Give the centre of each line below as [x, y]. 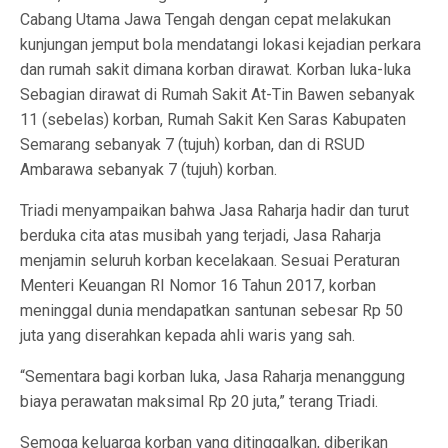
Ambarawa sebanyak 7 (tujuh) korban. [148, 169]
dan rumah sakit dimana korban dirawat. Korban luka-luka [215, 69]
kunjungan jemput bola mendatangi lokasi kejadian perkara [220, 44]
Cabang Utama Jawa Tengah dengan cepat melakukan [205, 19]
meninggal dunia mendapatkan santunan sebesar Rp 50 [211, 310]
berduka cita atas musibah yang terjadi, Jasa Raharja [200, 235]
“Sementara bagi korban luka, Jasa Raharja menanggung [212, 376]
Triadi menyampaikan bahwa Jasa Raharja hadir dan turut [214, 210]
